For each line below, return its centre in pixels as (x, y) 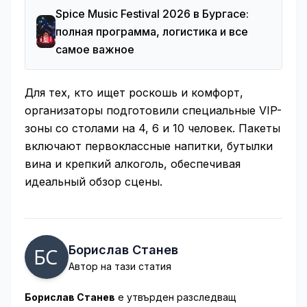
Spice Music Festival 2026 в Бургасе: (152, 14)
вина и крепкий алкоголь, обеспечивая (133, 164)
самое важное (95, 49)
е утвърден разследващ (176, 297)
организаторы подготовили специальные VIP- (153, 110)
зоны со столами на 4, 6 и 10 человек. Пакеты (152, 128)
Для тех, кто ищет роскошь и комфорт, (134, 93)
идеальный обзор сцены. (94, 182)
